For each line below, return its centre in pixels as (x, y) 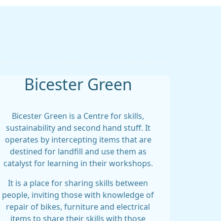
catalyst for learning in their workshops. (78, 163)
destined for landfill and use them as (78, 151)
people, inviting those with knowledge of (78, 195)
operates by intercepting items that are (78, 140)
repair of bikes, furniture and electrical (78, 207)
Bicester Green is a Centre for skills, (78, 116)
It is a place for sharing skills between (78, 183)
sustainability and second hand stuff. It (78, 128)
